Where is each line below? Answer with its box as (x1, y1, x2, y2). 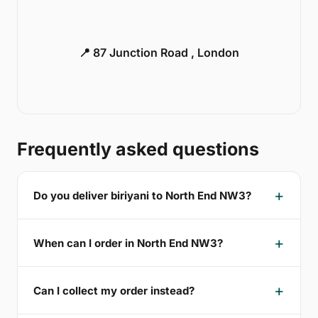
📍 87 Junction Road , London (79, 45, 239, 60)
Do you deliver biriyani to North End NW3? (33, 188, 251, 202)
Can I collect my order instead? (33, 283, 194, 297)
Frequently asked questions (17, 138, 259, 160)
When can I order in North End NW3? (33, 236, 223, 250)
